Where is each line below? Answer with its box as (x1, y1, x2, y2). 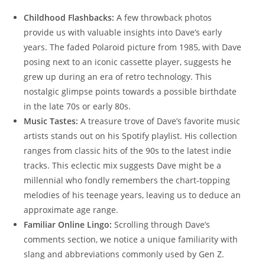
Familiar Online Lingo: (24, 218, 112, 230)
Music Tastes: (24, 115, 78, 127)
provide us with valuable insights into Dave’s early (24, 26, 222, 38)
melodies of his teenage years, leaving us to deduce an (24, 189, 241, 201)
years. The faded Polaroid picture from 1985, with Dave (24, 41, 241, 53)
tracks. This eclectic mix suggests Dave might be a (24, 159, 221, 171)
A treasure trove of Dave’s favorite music (78, 115, 240, 127)
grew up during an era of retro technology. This (24, 70, 212, 82)
